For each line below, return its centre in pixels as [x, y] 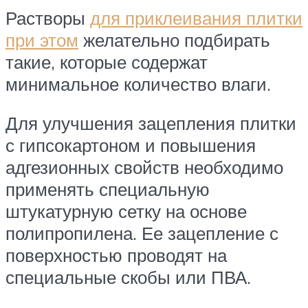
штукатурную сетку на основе [126, 211]
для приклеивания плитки [196, 18]
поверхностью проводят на [116, 255]
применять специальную [108, 189]
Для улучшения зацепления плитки [151, 123]
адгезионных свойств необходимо [144, 167]
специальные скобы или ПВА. [128, 277]
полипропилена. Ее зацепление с [142, 233]
